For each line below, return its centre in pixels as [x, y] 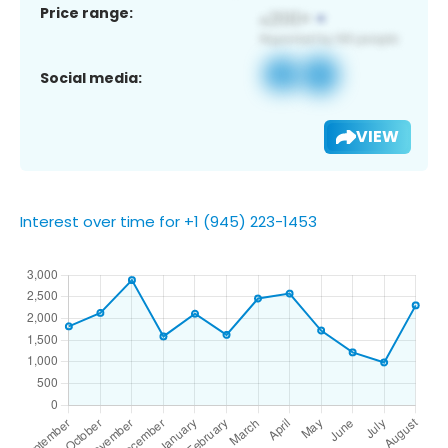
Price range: [86, 12]
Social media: [91, 77]
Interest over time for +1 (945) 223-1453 [168, 221]
